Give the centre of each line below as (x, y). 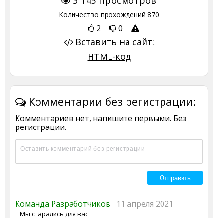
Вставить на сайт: (114, 42)
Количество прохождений (103, 14)
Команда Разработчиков (66, 204)
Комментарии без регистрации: (111, 101)
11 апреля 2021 (145, 204)
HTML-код (109, 56)
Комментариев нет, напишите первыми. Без (101, 118)
